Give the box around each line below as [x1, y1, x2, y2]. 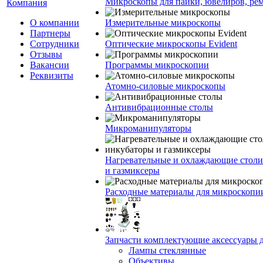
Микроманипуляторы [105, 123, 191, 133]
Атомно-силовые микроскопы [105, 81, 225, 91]
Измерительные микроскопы [105, 18, 221, 28]
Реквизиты [30, 70, 73, 80]
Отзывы [30, 49, 62, 59]
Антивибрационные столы [105, 102, 213, 112]
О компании [30, 18, 79, 28]
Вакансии [30, 60, 69, 70]
